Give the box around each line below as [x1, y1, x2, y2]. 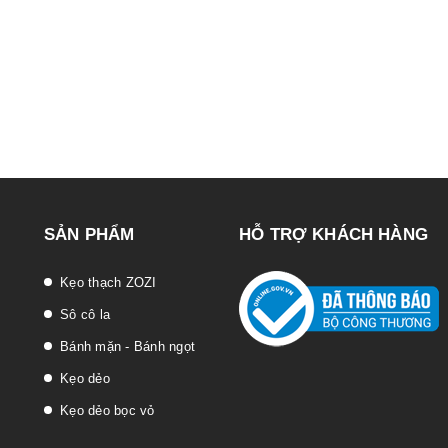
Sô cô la [60, 306, 110, 322]
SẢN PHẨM [44, 224, 135, 244]
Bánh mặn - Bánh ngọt [60, 338, 195, 354]
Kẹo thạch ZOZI [60, 274, 157, 290]
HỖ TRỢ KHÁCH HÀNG [239, 224, 428, 244]
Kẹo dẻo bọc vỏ [60, 402, 155, 418]
